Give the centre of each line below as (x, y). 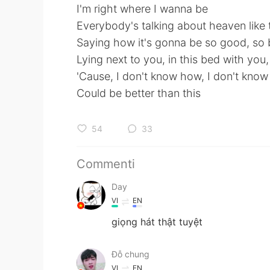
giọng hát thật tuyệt (157, 222)
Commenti (106, 164)
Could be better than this (139, 93)
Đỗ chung (130, 254)
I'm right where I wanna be (142, 9)
